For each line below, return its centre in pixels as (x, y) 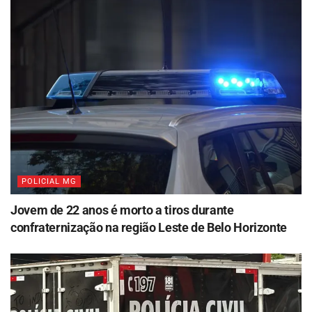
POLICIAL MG (49, 181)
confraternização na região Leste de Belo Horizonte (149, 227)
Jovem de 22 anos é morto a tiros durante (122, 210)
